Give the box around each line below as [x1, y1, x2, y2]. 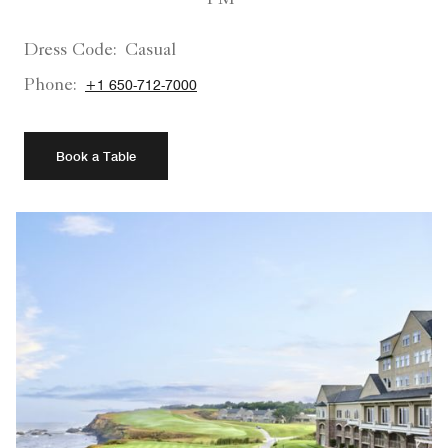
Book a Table [56, 147, 136, 164]
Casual [125, 41, 176, 60]
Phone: [24, 76, 77, 95]
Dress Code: [24, 41, 117, 60]
